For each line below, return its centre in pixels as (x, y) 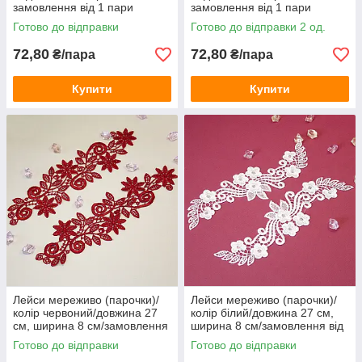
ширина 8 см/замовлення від (267, 326)
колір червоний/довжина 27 (85, 313)
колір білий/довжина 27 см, (262, 313)
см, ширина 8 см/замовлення (90, 326)
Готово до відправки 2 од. (258, 27)
